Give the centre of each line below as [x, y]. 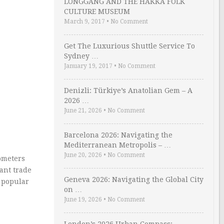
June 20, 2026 [83, 155]
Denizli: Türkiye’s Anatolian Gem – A [128, 90]
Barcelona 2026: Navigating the [118, 135]
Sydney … [81, 56]
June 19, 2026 [83, 199]
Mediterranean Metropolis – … [117, 145]
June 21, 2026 [83, 110]
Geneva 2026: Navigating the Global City [134, 179]
